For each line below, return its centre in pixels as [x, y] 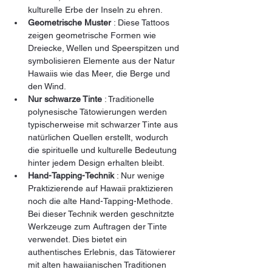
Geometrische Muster [70, 22]
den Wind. [47, 86]
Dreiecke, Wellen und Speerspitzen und [105, 48]
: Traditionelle [129, 99]
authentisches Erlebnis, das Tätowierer [103, 252]
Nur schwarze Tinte [65, 99]
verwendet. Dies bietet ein [79, 239]
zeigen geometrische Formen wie [93, 35]
